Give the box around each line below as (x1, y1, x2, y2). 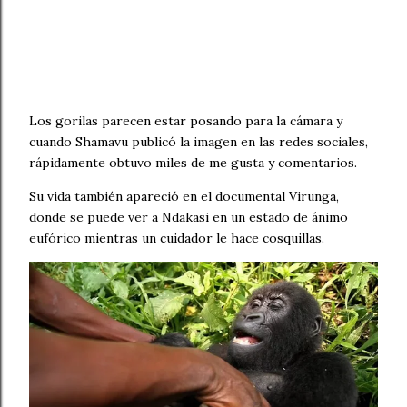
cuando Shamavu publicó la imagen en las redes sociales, (29, 134, 368, 151)
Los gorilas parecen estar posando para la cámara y (29, 113, 342, 130)
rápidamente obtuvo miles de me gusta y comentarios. (29, 154, 357, 172)
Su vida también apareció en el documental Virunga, (29, 188, 339, 205)
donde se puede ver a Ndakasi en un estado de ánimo (29, 209, 348, 226)
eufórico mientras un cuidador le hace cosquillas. (29, 230, 324, 247)
